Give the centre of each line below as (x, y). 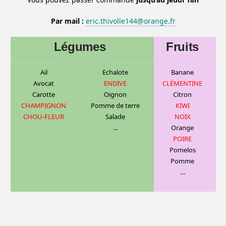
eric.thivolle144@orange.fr (130, 21)
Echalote (115, 72)
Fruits (182, 47)
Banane (182, 72)
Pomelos (182, 150)
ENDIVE (115, 83)
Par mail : (67, 21)
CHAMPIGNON (44, 106)
